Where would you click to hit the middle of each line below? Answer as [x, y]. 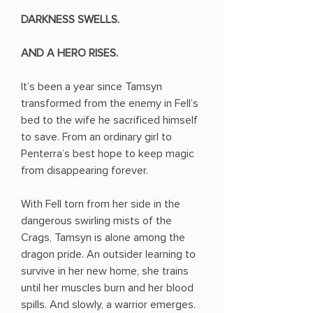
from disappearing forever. [85, 171]
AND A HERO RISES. [70, 53]
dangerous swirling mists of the [96, 221]
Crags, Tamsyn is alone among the [103, 238]
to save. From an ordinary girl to [96, 137]
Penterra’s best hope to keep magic [108, 154]
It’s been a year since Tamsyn [92, 87]
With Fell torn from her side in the [101, 204]
